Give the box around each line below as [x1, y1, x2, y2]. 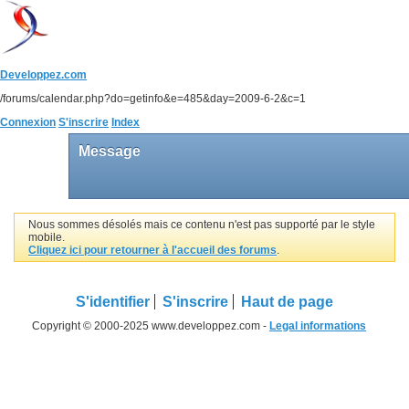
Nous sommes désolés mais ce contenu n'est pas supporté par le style [28, 217, 375, 231]
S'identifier [76, 293, 150, 309]
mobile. [28, 230, 65, 244]
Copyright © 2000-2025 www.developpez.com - [32, 319, 269, 332]
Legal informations [269, 319, 366, 332]
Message [79, 143, 144, 159]
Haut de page [241, 293, 333, 309]
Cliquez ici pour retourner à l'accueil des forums [28, 243, 277, 257]
